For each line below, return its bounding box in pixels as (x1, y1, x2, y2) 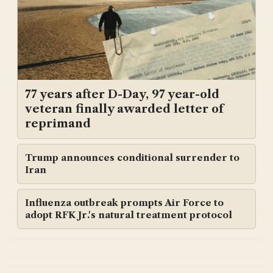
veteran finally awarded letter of (25, 102, 224, 116)
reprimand (25, 116, 91, 131)
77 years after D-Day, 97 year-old (25, 87, 219, 102)
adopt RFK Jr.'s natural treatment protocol (25, 209, 232, 221)
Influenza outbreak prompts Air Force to (25, 197, 224, 209)
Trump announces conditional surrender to (25, 152, 239, 164)
